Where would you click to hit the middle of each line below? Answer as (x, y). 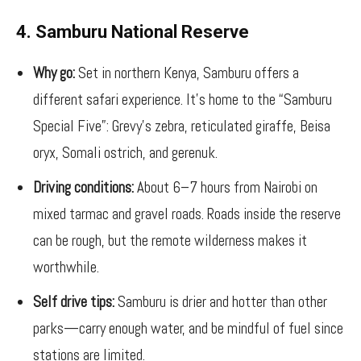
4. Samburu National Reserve (133, 32)
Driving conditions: (83, 187)
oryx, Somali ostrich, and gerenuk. (125, 153)
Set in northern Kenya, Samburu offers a (187, 73)
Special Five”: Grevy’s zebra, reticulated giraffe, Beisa (182, 126)
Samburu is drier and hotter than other (221, 302)
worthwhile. (66, 267)
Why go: (54, 73)
